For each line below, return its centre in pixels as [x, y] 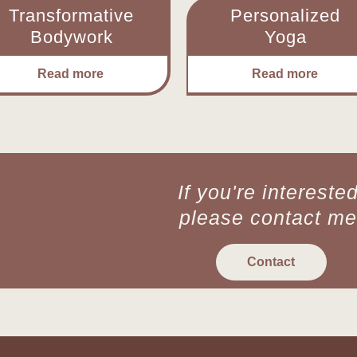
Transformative [72, 16]
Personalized [286, 16]
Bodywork [71, 37]
